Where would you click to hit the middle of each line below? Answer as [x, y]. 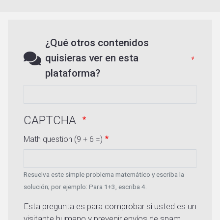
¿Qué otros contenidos [97, 43]
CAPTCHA [51, 121]
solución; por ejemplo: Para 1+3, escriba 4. [85, 187]
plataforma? [73, 73]
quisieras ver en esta [92, 58]
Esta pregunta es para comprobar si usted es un [110, 206]
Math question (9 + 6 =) [63, 139]
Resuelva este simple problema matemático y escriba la [104, 175]
